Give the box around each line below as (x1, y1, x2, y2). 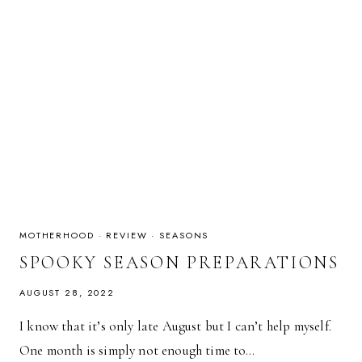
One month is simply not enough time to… (19, 341, 255, 359)
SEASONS (159, 229, 209, 242)
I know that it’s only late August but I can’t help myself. (19, 317, 331, 335)
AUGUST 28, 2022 (19, 285, 116, 299)
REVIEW (106, 229, 148, 242)
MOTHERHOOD (19, 229, 95, 242)
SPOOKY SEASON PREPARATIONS (19, 251, 339, 273)
